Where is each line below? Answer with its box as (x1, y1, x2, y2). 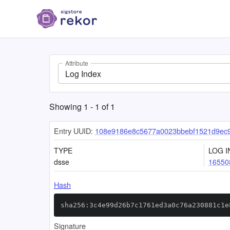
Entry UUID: (54, 125, 93, 136)
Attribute (65, 59, 88, 68)
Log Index (65, 67, 101, 80)
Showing (49, 101, 84, 112)
